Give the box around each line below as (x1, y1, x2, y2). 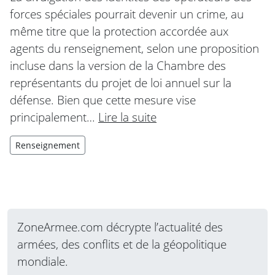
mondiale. (17, 252, 68, 269)
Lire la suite (98, 108, 157, 125)
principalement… (10, 108, 98, 125)
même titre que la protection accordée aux (10, 22, 228, 39)
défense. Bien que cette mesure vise (10, 91, 196, 108)
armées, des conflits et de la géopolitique (17, 235, 227, 252)
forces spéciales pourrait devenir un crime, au (10, 5, 244, 22)
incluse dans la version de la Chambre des (10, 56, 226, 74)
